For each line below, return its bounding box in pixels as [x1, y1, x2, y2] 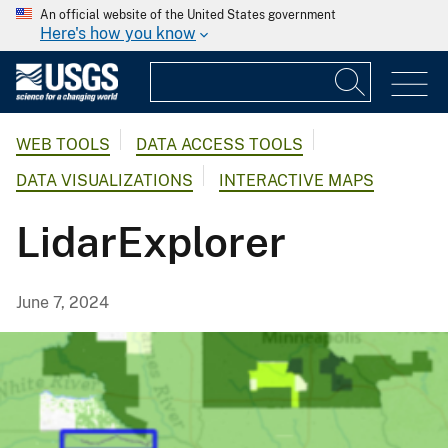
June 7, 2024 [16, 293, 109, 313]
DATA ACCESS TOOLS [136, 135, 303, 155]
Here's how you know [40, 24, 196, 43]
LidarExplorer [16, 217, 286, 267]
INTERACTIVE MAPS [219, 171, 374, 191]
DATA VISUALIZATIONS [16, 171, 193, 191]
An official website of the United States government [40, 8, 336, 22]
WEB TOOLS [16, 135, 110, 155]
